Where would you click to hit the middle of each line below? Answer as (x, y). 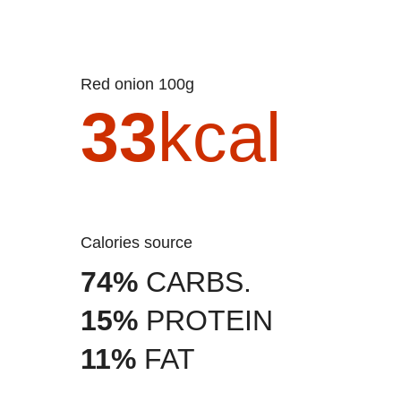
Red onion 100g (143, 84)
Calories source (142, 243)
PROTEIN (205, 320)
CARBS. (195, 282)
